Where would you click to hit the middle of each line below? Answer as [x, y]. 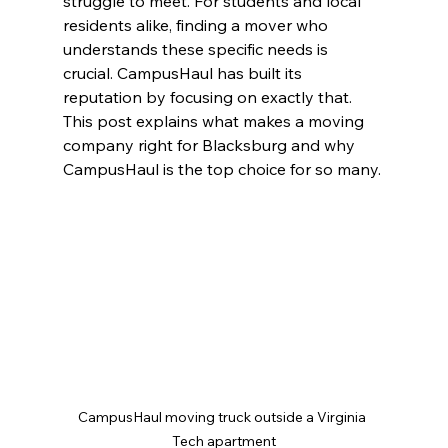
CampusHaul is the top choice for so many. [221, 169]
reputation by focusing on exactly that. [209, 97]
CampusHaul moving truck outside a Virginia [224, 417]
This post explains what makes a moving [215, 121]
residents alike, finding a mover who [197, 25]
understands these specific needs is [197, 49]
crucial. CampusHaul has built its [184, 73]
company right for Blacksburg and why [210, 145]
